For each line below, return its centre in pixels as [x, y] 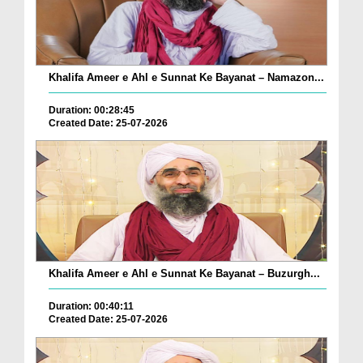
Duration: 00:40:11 [91, 307]
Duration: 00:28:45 [92, 110]
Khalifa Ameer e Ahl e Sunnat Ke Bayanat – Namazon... [186, 77]
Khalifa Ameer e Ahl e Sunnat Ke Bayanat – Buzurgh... [184, 274]
